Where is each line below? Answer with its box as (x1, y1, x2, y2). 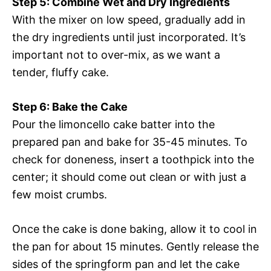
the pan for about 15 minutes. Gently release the (12, 240, 259, 253)
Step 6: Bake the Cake (12, 100, 128, 114)
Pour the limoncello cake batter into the (12, 118, 215, 131)
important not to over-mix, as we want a (12, 48, 220, 62)
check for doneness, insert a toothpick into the (12, 153, 254, 166)
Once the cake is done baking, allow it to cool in (12, 223, 257, 236)
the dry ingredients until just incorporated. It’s (12, 31, 246, 44)
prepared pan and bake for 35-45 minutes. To (12, 135, 247, 149)
